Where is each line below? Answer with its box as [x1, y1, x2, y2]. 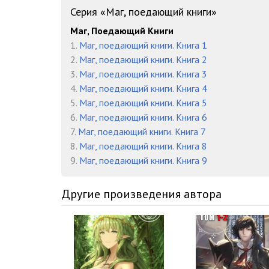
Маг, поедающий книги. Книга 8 [79, 140, 207, 152]
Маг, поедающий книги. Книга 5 [79, 97, 207, 109]
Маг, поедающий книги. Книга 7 [78, 125, 206, 138]
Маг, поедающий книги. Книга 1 [79, 39, 207, 51]
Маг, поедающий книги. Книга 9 [79, 154, 207, 166]
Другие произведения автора [61, 186, 222, 202]
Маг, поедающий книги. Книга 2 [79, 53, 207, 65]
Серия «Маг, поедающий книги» [70, 5, 217, 19]
